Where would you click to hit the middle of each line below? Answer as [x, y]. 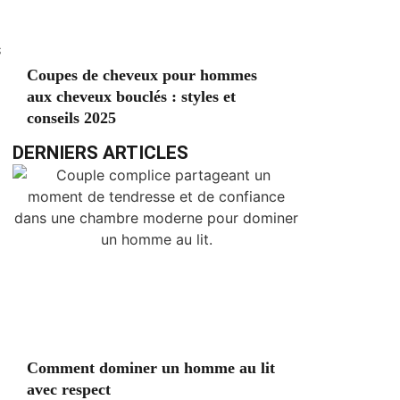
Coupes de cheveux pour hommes [142, 75]
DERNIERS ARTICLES [100, 153]
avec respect [69, 389]
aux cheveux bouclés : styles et [131, 96]
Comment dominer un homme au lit [151, 368]
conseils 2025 [71, 118]
